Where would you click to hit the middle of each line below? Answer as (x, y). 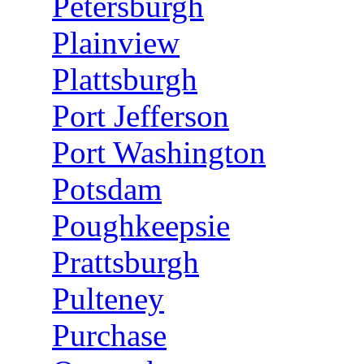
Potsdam (107, 189)
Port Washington (159, 152)
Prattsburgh (126, 262)
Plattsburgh (125, 79)
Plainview (116, 43)
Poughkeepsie (141, 225)
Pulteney (108, 299)
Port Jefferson (141, 116)
